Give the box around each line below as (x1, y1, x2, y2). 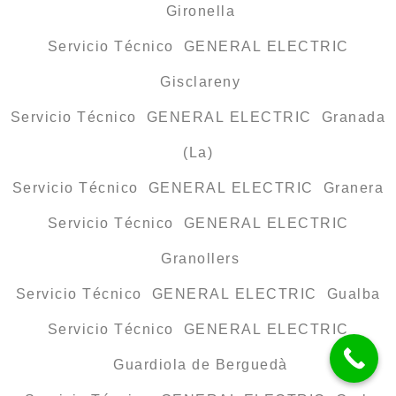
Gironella (161, 4, 235, 19)
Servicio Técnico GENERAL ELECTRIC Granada (10, 110, 386, 126)
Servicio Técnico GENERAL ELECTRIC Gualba (15, 286, 381, 302)
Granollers (156, 251, 240, 267)
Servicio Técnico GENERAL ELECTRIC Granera (11, 180, 385, 196)
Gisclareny (155, 74, 241, 90)
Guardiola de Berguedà (108, 357, 288, 373)
